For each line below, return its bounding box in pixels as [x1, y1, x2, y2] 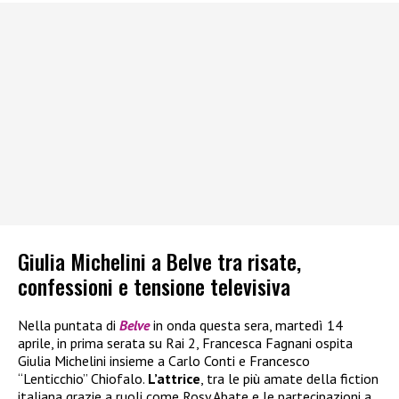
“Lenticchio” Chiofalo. [18, 370, 148, 388]
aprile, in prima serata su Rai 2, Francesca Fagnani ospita [18, 334, 353, 353]
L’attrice [148, 370, 200, 388]
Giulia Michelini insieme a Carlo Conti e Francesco [18, 352, 310, 370]
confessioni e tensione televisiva [18, 270, 290, 303]
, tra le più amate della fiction [200, 370, 379, 388]
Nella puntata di [18, 316, 119, 335]
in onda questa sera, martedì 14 [153, 316, 343, 335]
